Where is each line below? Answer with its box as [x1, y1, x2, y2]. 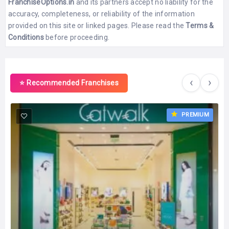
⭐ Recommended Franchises [19, 78, 119, 87]
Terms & [186, 21, 214, 30]
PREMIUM [179, 111, 209, 118]
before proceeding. [43, 33, 110, 41]
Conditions [8, 33, 44, 41]
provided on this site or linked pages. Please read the [8, 21, 186, 30]
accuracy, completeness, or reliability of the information [8, 9, 195, 18]
